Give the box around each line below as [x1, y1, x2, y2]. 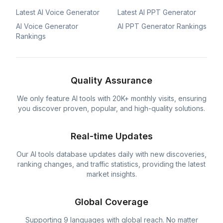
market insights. [86, 170, 137, 178]
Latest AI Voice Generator [16, 8, 100, 16]
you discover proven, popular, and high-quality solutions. [18, 104, 205, 112]
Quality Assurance [71, 75, 152, 86]
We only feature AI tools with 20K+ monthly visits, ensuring [16, 94, 207, 103]
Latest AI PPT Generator [117, 8, 196, 16]
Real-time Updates [70, 131, 153, 141]
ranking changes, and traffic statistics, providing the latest [17, 160, 206, 168]
